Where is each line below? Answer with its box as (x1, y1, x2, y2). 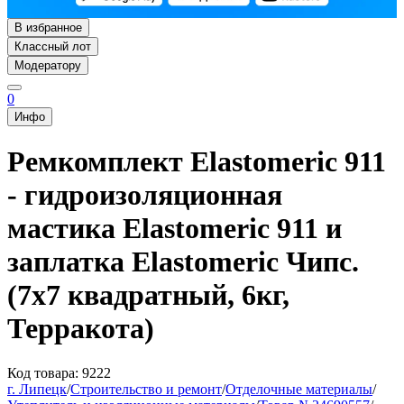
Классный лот (14, 40, 91, 53)
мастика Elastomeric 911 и (7, 212, 342, 245)
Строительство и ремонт (70, 381, 222, 397)
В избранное (14, 21, 82, 34)
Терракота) (7, 312, 154, 345)
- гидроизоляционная (7, 179, 282, 212)
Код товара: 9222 (7, 364, 111, 381)
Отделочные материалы (225, 381, 372, 397)
